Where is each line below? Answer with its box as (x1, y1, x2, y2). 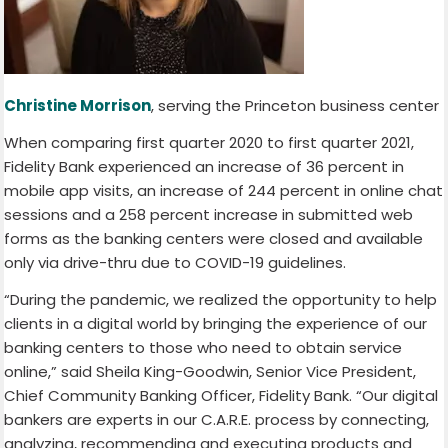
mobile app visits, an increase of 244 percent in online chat (4, 179, 444, 201)
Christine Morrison (4, 95, 152, 116)
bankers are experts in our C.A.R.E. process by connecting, (4, 408, 430, 430)
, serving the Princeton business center (151, 95, 440, 116)
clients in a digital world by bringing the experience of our (4, 312, 428, 334)
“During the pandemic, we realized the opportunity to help (4, 288, 438, 310)
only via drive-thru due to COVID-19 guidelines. (4, 251, 347, 273)
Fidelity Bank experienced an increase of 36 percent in (4, 155, 405, 177)
